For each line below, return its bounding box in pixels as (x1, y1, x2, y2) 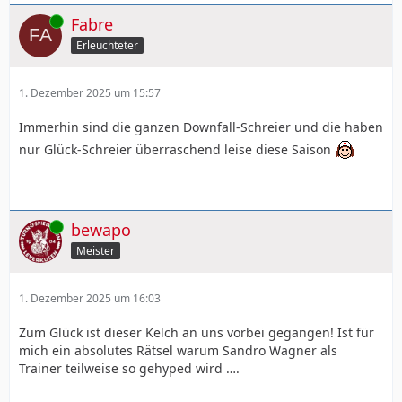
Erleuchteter (76, 37, 138, 53)
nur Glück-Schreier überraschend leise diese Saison (19, 140, 331, 158)
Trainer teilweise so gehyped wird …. (19, 360, 240, 377)
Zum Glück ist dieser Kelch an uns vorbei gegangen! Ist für (19, 324, 374, 341)
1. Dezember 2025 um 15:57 (19, 85, 161, 100)
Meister (76, 242, 115, 258)
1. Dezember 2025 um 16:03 (19, 291, 161, 306)
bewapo (71, 219, 131, 240)
